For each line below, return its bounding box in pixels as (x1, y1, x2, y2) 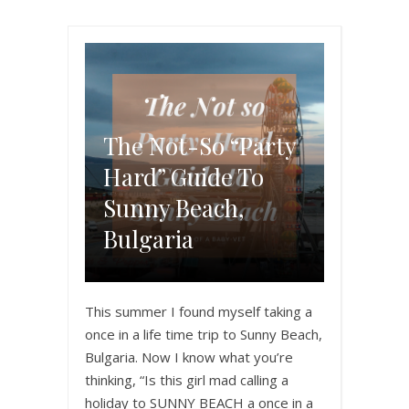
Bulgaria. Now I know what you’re (85, 347, 293, 366)
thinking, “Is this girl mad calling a (85, 370, 288, 389)
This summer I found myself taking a (85, 301, 312, 320)
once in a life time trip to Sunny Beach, (85, 324, 322, 343)
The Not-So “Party (103, 129, 296, 162)
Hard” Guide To (103, 160, 264, 193)
